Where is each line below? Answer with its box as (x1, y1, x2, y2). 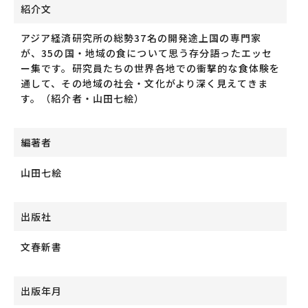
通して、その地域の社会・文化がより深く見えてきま (21, 76, 268, 90)
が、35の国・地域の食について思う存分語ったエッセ (21, 46, 272, 60)
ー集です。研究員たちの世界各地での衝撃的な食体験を (21, 61, 280, 75)
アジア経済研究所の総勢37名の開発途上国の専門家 (21, 31, 261, 45)
